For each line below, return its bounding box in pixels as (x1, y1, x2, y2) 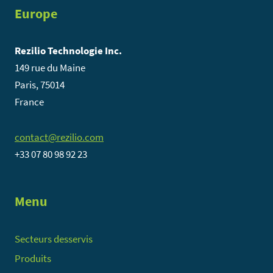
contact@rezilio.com (15, 130, 104, 144)
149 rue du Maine (15, 60, 85, 74)
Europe (15, 4, 57, 22)
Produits (15, 251, 51, 265)
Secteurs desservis (15, 232, 93, 246)
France (15, 94, 44, 108)
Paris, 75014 (15, 77, 65, 91)
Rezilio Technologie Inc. (15, 43, 122, 57)
